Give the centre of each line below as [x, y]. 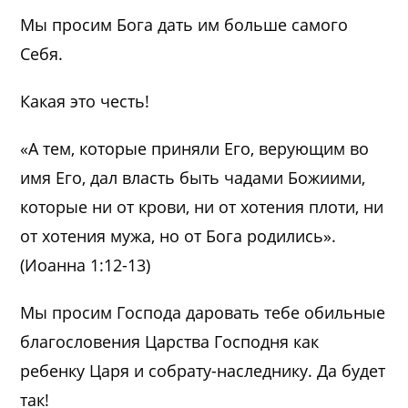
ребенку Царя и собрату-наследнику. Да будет [203, 370]
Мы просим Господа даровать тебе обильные [203, 312]
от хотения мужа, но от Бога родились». [178, 235]
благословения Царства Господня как [170, 341]
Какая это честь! [85, 101]
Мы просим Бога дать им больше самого [184, 24]
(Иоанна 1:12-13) [86, 265]
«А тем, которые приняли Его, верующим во [195, 148]
